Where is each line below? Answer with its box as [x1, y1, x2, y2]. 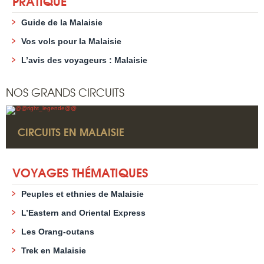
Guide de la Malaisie [21, 18, 103, 27]
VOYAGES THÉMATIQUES [12, 163, 148, 181]
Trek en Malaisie [21, 246, 86, 255]
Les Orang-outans [21, 227, 94, 236]
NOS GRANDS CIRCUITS [6, 84, 124, 100]
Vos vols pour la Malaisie [21, 37, 121, 46]
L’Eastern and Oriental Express [21, 208, 146, 217]
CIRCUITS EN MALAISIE [18, 124, 124, 140]
